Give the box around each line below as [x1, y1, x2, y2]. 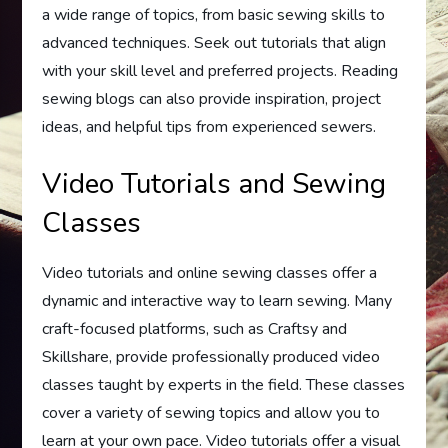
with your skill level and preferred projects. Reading [42, 60, 399, 82]
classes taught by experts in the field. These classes [42, 374, 406, 396]
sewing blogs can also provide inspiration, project [42, 88, 382, 110]
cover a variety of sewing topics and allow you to [42, 402, 381, 424]
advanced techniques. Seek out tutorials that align [42, 32, 387, 54]
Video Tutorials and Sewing [42, 165, 387, 203]
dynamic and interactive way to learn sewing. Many [42, 290, 393, 312]
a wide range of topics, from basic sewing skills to [42, 4, 386, 26]
